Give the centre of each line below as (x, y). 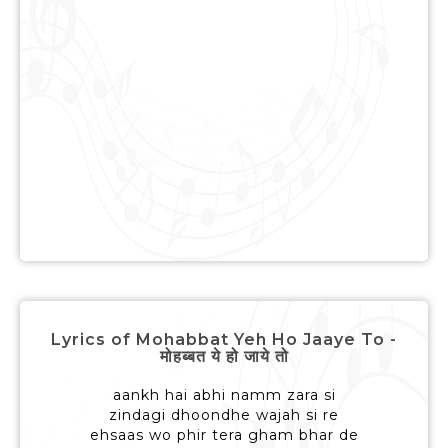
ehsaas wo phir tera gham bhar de (224, 435)
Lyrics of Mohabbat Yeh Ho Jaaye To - (224, 340)
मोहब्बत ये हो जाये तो (224, 357)
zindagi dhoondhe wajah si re (224, 415)
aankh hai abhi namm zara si (224, 395)
